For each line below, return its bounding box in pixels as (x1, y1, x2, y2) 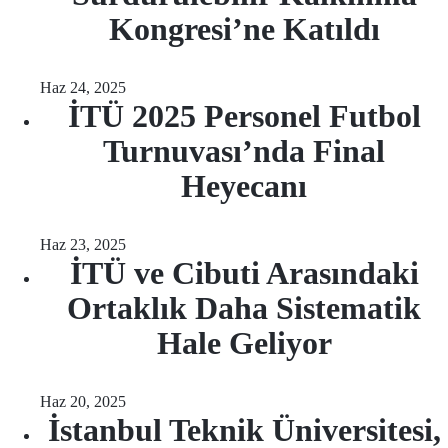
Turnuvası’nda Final (103, 133, 385, 169)
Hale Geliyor (156, 325, 332, 361)
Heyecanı (181, 168, 307, 204)
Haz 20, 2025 (40, 393, 126, 410)
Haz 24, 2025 (40, 79, 126, 96)
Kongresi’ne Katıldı (108, 11, 380, 47)
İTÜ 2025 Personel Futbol (67, 98, 421, 134)
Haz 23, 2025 (40, 236, 126, 253)
